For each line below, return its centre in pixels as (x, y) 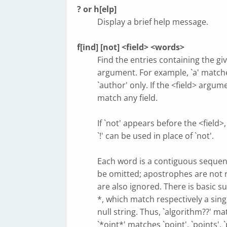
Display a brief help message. (153, 22)
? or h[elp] (97, 9)
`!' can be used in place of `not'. (156, 136)
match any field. (127, 98)
